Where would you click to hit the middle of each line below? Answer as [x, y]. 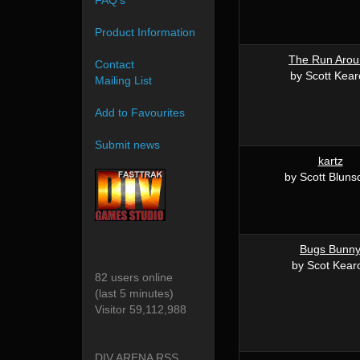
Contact [115, 65]
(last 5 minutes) [134, 294]
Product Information [145, 33]
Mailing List [123, 81]
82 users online [134, 278]
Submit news [127, 145]
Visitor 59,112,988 [141, 310]
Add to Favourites [140, 113]
